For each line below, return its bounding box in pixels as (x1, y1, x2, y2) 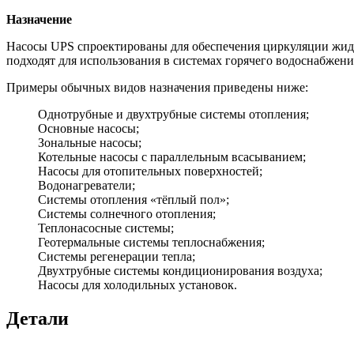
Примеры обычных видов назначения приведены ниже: (6, 81, 308, 95)
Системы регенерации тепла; (38, 250, 195, 264)
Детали (6, 308, 69, 330)
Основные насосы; (38, 122, 139, 136)
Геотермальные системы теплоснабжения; (38, 235, 265, 250)
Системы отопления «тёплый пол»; (38, 193, 229, 207)
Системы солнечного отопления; (38, 207, 216, 221)
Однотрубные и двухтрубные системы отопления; (38, 107, 309, 122)
